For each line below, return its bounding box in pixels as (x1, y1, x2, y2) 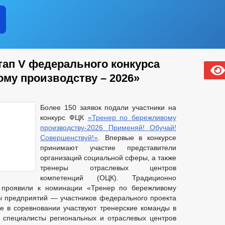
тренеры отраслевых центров (40, 164, 176, 172)
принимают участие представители (40, 144, 176, 152)
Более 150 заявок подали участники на (40, 103, 176, 111)
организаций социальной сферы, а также (40, 154, 176, 162)
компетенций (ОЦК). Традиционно (40, 174, 176, 182)
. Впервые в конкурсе (98, 134, 176, 142)
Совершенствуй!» (40, 134, 98, 142)
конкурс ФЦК (40, 114, 88, 122)
